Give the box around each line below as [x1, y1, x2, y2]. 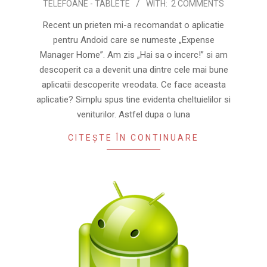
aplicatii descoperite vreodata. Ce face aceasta [41, 79, 226, 90]
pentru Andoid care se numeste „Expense [52, 34, 215, 45]
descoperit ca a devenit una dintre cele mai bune [39, 64, 228, 75]
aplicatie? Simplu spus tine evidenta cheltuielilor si [36, 94, 231, 105]
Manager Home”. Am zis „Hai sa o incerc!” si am [39, 49, 228, 60]
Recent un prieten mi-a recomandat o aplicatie [43, 19, 224, 30]
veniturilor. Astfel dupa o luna [77, 108, 190, 120]
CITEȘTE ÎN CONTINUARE [68, 132, 199, 142]
